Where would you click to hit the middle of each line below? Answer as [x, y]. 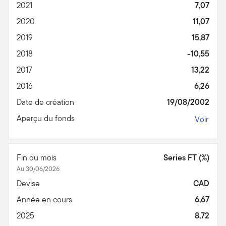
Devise [29, 183]
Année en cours [45, 199]
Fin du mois [38, 157]
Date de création [46, 102]
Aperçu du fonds [47, 118]
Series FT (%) [186, 157]
